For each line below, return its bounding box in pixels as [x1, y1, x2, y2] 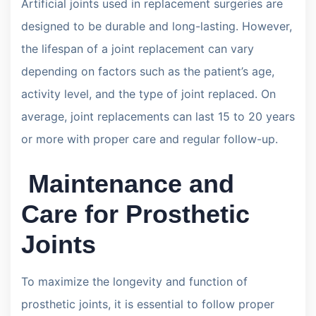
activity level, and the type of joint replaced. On [21, 86, 276, 101]
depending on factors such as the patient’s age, [21, 63, 274, 78]
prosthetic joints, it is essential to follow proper [21, 296, 274, 311]
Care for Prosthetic [21, 199, 250, 229]
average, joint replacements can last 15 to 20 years [21, 109, 295, 123]
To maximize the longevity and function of [21, 274, 248, 288]
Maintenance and [21, 169, 234, 198]
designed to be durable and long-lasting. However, [21, 18, 292, 33]
